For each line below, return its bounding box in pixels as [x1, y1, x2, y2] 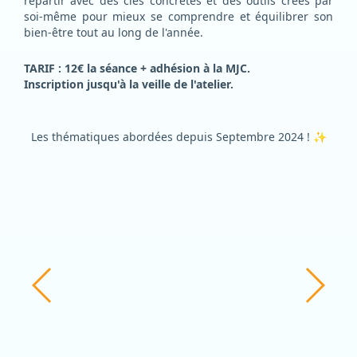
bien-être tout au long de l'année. [24, 25, 203, 40]
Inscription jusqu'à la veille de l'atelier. [24, 76, 233, 92]
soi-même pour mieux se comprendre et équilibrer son [24, 9, 333, 24]
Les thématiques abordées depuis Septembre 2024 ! [30, 129, 313, 144]
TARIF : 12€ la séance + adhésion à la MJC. [24, 61, 250, 76]
